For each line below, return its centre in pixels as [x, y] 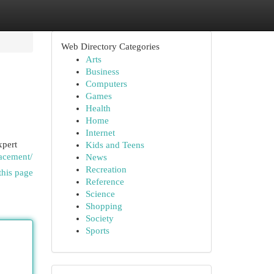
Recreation [106, 169]
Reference [105, 182]
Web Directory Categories [110, 46]
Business [102, 72]
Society [99, 218]
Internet [100, 133]
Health [98, 108]
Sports [97, 231]
